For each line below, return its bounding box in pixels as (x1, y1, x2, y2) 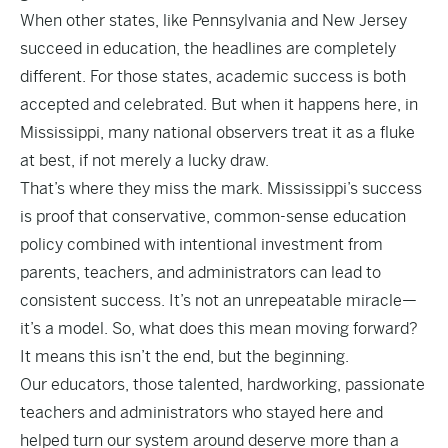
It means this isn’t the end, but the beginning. (20, 347, 351, 366)
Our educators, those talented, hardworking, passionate (20, 375, 425, 394)
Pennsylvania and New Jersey (192, 11, 407, 30)
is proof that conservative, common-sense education (20, 207, 406, 226)
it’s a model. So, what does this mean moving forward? (20, 319, 418, 338)
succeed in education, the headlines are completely (20, 39, 396, 58)
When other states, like (20, 11, 192, 30)
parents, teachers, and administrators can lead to (20, 263, 381, 282)
